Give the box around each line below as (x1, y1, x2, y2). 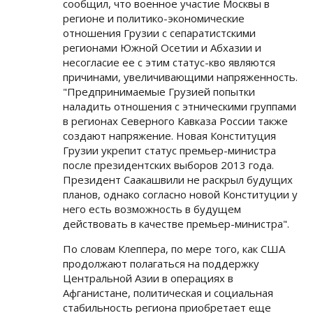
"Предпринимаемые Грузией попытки (63, 85, 255, 99)
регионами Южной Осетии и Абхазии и (63, 41, 261, 54)
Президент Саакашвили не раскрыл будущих (63, 173, 293, 187)
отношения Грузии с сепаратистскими (63, 26, 256, 40)
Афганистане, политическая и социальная (63, 286, 273, 300)
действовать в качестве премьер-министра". (63, 217, 289, 231)
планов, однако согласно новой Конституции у (63, 187, 298, 201)
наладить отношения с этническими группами (63, 99, 296, 113)
